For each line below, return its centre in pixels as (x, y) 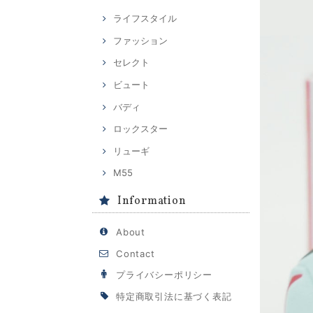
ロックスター (140, 129)
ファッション (140, 40)
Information (152, 202)
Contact (136, 253)
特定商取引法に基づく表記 (174, 296)
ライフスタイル (145, 19)
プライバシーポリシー (164, 275)
